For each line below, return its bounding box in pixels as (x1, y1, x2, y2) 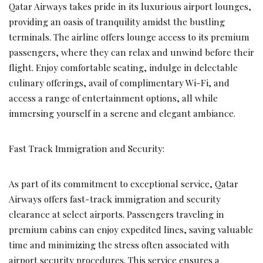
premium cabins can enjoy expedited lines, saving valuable (9, 222, 253, 235)
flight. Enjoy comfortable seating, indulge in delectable (9, 60, 238, 73)
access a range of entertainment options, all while (9, 91, 218, 104)
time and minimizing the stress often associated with (9, 238, 230, 251)
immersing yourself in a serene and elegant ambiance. (9, 106, 235, 119)
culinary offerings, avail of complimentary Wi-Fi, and (9, 76, 230, 89)
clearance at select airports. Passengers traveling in (9, 207, 224, 220)
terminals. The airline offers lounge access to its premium (9, 30, 249, 43)
